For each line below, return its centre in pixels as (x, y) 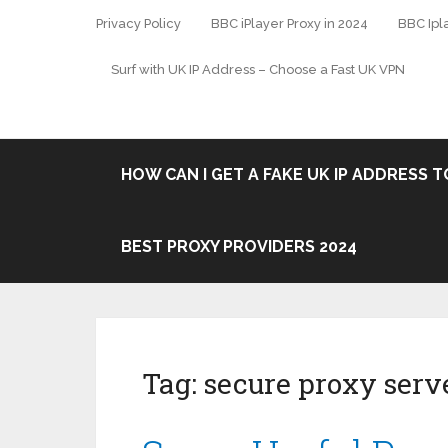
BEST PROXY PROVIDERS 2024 (239, 246)
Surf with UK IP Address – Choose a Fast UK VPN (258, 69)
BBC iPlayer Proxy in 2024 (289, 23)
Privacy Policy (138, 23)
